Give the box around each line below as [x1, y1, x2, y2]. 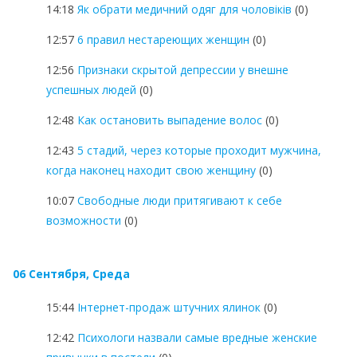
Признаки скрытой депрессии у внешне [77, 61, 288, 77]
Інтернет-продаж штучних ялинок [77, 299, 261, 315]
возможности [46, 212, 121, 228]
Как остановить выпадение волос [77, 112, 262, 127]
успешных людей [46, 81, 136, 97]
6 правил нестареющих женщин [77, 31, 249, 47]
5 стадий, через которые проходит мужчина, [77, 142, 321, 158]
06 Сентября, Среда [13, 265, 130, 281]
